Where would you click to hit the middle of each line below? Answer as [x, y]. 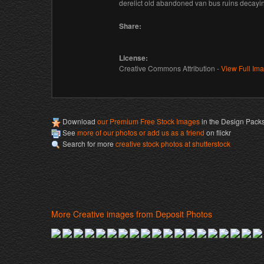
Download [79, 121]
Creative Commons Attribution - [170, 68]
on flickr [218, 133]
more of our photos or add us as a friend [140, 133]
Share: [130, 26]
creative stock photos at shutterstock [173, 144]
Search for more [88, 144]
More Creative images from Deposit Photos [132, 214]
